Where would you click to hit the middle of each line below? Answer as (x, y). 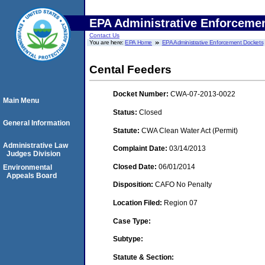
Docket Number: (142, 94)
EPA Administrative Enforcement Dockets (213, 42)
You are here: (107, 42)
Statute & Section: (143, 257)
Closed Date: (136, 167)
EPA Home (139, 42)
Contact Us (104, 35)
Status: (126, 112)
